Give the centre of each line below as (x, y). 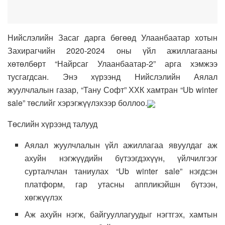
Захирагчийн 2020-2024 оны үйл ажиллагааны (113, 50)
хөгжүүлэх (44, 197)
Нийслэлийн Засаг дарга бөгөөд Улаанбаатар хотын (113, 37)
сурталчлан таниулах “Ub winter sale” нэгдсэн (121, 171)
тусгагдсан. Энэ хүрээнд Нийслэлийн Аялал (113, 76)
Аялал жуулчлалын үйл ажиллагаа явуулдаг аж (121, 145)
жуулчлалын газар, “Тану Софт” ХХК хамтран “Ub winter (113, 89)
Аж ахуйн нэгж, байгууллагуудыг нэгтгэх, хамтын (121, 214)
